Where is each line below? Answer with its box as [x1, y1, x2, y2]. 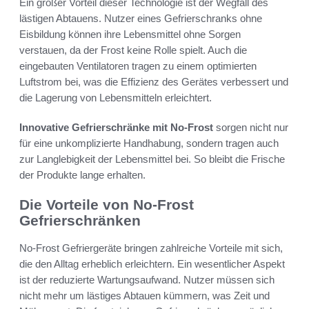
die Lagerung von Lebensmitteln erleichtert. [19, 91, 212, 103]
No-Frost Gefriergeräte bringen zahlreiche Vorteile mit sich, [19, 242, 283, 255]
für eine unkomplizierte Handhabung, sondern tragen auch [19, 137, 279, 149]
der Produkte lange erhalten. [19, 168, 146, 181]
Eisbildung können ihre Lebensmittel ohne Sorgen [19, 28, 241, 40]
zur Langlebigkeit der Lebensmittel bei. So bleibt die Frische [19, 152, 285, 165]
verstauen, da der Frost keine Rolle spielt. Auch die [19, 43, 247, 56]
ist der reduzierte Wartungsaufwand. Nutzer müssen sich [19, 274, 275, 286]
